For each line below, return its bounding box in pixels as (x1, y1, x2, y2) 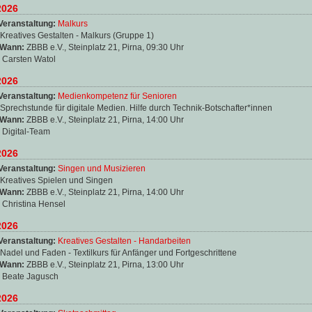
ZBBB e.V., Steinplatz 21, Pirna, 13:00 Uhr (26, 259, 184, 270)
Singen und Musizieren (58, 163, 146, 173)
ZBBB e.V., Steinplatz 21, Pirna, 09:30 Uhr (26, 42, 184, 52)
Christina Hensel (2, 198, 65, 209)
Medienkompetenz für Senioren (58, 91, 177, 101)
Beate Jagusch (2, 271, 58, 281)
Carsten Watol (2, 54, 56, 64)
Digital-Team (2, 126, 50, 136)
